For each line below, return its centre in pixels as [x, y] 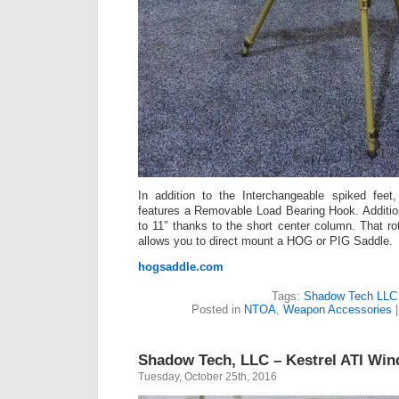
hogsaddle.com [181, 267]
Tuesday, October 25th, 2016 [208, 377]
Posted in [217, 310]
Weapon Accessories [337, 310]
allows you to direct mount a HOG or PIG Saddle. [265, 241]
